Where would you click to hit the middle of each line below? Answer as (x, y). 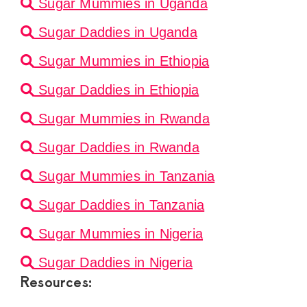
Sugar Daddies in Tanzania (120, 205)
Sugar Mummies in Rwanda (122, 119)
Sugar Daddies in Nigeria (113, 263)
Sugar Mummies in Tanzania (125, 176)
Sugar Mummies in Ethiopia (122, 61)
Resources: (56, 282)
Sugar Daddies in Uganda (116, 33)
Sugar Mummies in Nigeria (119, 234)
